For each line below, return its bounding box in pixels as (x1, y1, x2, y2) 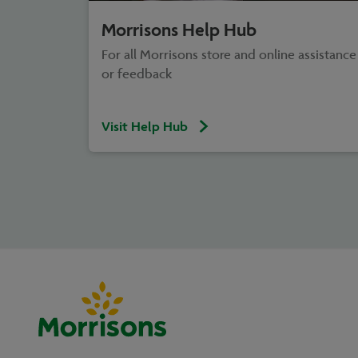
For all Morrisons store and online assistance (101, 45, 356, 65)
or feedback (101, 64, 172, 84)
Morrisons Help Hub (101, 18, 257, 41)
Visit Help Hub (101, 117, 188, 135)
